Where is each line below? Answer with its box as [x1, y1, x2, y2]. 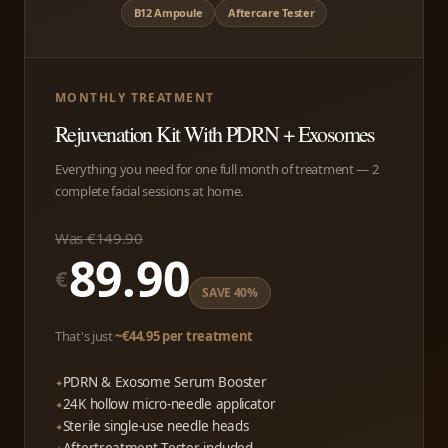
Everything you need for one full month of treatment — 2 [55, 160, 379, 179]
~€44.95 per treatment [115, 327, 254, 346]
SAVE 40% [202, 284, 258, 302]
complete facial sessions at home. [55, 182, 244, 201]
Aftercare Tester [228, 5, 315, 21]
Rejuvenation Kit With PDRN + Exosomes [55, 119, 375, 149]
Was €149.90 [55, 228, 143, 249]
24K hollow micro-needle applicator [62, 395, 276, 414]
